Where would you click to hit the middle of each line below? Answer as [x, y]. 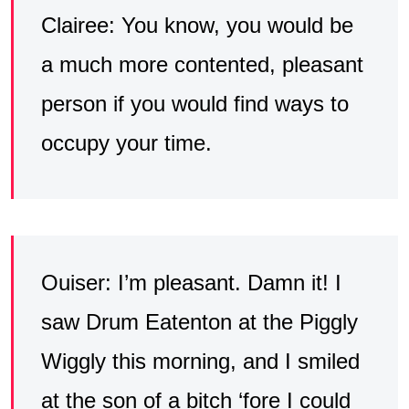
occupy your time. [126, 143]
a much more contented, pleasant [202, 65]
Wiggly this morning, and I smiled [200, 362]
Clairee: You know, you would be [197, 26]
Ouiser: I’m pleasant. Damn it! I [191, 283]
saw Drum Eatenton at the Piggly [199, 322]
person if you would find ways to [195, 104]
